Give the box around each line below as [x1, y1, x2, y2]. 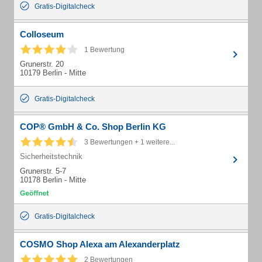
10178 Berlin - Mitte [20, 175, 86, 184]
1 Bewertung [84, 46, 125, 54]
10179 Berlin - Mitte [20, 68, 86, 77]
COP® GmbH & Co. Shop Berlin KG [20, 122, 166, 132]
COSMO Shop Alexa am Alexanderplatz [20, 239, 180, 249]
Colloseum [20, 29, 64, 39]
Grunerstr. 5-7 [20, 167, 66, 175]
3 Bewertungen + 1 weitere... [84, 138, 175, 146]
